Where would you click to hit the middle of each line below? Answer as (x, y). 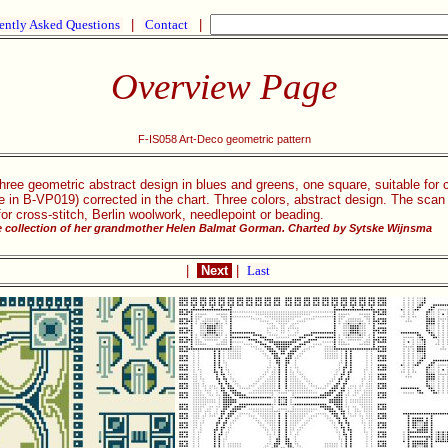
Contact (166, 24)
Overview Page (224, 86)
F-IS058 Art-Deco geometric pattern (224, 139)
